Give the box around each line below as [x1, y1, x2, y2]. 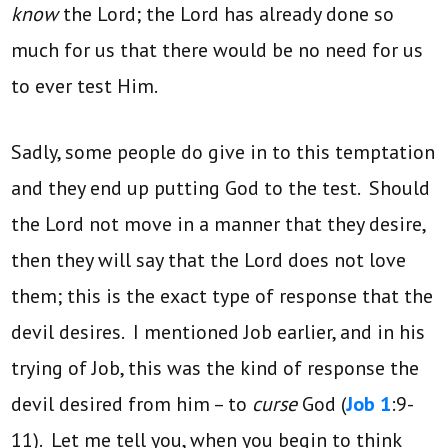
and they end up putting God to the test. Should [11, 174, 431, 201]
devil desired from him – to [11, 390, 253, 417]
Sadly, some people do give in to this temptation [11, 138, 436, 165]
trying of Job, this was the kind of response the [11, 354, 420, 381]
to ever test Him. [11, 72, 159, 99]
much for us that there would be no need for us [11, 36, 424, 63]
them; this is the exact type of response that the [11, 282, 434, 309]
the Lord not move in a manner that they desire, [11, 210, 426, 237]
